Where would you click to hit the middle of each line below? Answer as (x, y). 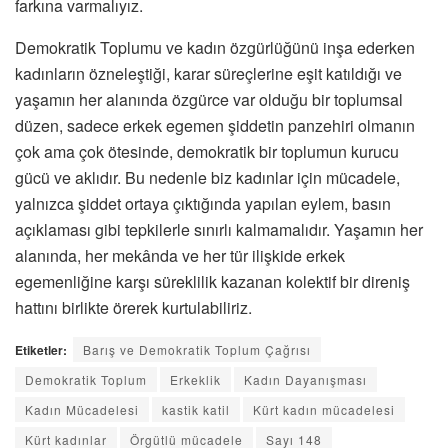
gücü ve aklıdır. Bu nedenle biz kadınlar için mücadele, (207, 178)
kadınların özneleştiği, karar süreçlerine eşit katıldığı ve (208, 74)
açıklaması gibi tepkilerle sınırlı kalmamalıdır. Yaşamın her (219, 230)
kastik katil (196, 410)
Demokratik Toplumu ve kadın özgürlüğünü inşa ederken (215, 48)
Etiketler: (41, 350)
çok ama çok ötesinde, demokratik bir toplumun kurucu (207, 152)
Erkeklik (195, 380)
